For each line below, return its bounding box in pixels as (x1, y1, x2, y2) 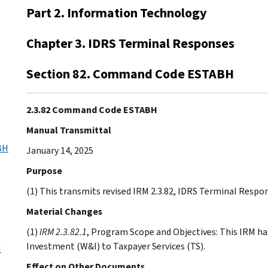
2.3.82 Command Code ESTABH (26, 103, 157, 116)
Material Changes (26, 205, 102, 218)
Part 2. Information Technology (26, 4, 206, 22)
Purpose (26, 164, 62, 177)
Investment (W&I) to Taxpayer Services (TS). (26, 239, 205, 252)
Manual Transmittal (26, 123, 111, 136)
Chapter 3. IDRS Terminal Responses (26, 34, 234, 52)
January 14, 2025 (26, 144, 93, 157)
